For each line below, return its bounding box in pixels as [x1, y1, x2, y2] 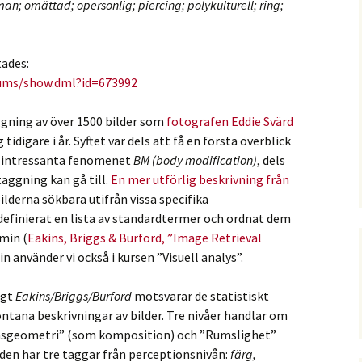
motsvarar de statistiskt [132, 288, 269, 304]
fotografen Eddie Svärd [166, 113, 293, 129]
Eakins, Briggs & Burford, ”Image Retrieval [27, 229, 262, 246]
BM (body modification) [133, 152, 257, 168]
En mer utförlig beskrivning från [111, 171, 289, 187]
